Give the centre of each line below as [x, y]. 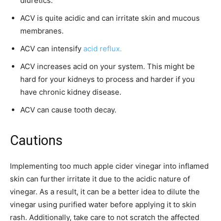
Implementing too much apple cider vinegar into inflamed [109, 166]
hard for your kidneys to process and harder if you [108, 79]
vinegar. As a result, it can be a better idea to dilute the [105, 191]
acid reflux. [103, 48]
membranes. [42, 31]
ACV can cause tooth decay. [68, 110]
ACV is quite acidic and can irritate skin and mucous [110, 18]
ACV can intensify [52, 48]
